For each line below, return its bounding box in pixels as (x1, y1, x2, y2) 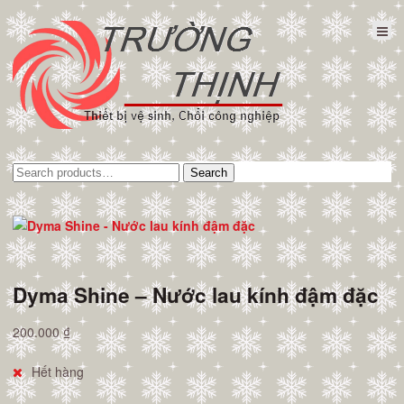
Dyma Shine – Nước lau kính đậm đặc (13, 280, 379, 309)
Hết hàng (32, 363, 84, 381)
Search (190, 166, 227, 180)
